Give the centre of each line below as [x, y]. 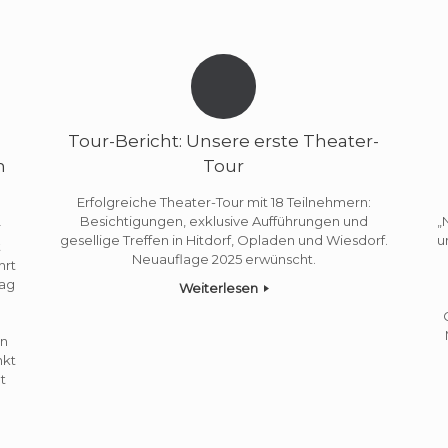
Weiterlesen [219, 287]
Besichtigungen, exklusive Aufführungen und [223, 220]
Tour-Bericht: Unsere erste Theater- [224, 141]
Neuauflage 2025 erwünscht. [223, 258]
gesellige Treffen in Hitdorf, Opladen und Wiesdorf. [223, 239]
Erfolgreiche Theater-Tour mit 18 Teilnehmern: [223, 201]
